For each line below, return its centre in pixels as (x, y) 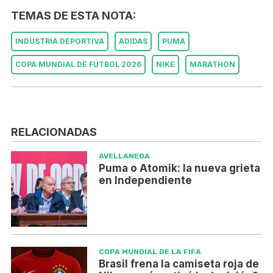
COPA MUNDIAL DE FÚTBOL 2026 (78, 65)
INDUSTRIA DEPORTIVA (60, 41)
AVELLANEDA (124, 156)
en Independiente (145, 180)
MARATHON (212, 65)
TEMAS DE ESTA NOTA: (73, 16)
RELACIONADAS (54, 132)
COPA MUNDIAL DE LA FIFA (150, 251)
